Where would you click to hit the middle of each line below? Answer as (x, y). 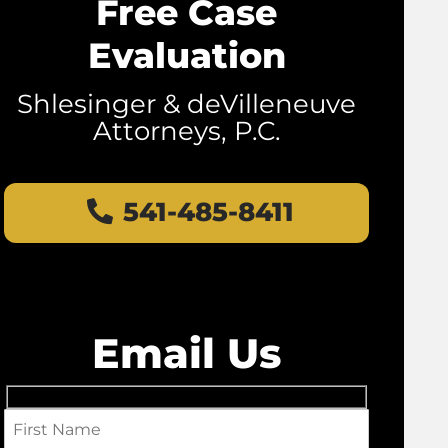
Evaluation (186, 55)
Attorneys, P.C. (186, 131)
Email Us (187, 353)
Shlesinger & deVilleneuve (187, 104)
